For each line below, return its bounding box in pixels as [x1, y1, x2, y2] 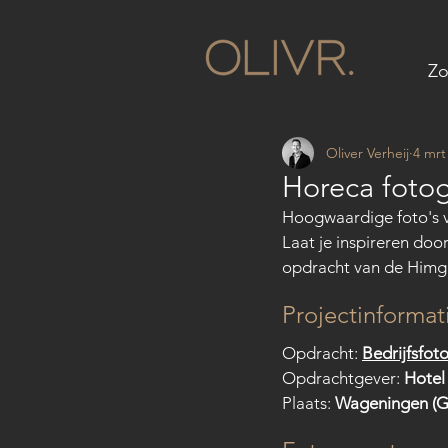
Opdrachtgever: [282, 368, 404, 388]
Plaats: [282, 393, 335, 413]
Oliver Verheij [326, 143, 409, 162]
